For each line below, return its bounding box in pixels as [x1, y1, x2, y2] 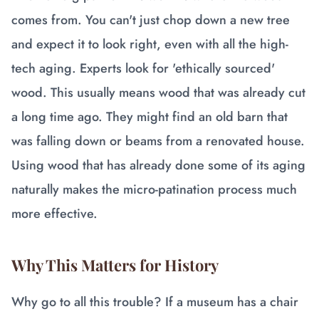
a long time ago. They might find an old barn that [11, 108, 288, 126]
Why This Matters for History [11, 254, 219, 276]
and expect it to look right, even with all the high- [11, 35, 288, 53]
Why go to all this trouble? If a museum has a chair [11, 293, 298, 311]
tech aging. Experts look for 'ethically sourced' [11, 59, 275, 78]
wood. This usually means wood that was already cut [11, 83, 305, 102]
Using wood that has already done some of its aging [11, 156, 305, 174]
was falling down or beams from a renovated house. [11, 132, 305, 150]
